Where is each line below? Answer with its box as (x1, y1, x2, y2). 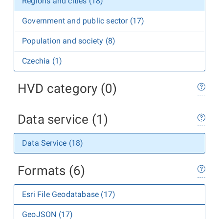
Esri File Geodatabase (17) (22, 190, 116, 199)
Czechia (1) (22, 56, 63, 66)
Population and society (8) (22, 36, 116, 45)
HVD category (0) (18, 81, 117, 96)
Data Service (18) (22, 138, 84, 148)
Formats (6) (18, 163, 86, 178)
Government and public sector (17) (22, 16, 145, 25)
